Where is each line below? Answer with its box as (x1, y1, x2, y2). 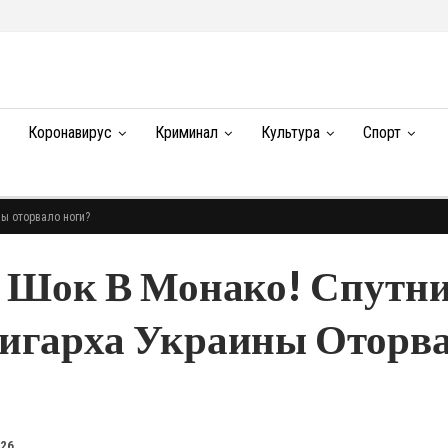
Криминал (154, 123, 218, 142)
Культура (260, 123, 320, 142)
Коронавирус (27, 123, 112, 142)
